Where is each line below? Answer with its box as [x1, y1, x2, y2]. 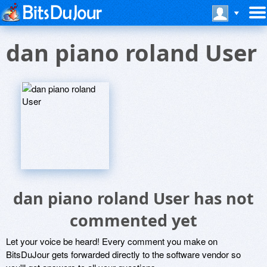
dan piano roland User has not [13, 187, 254, 209]
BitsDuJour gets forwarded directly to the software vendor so [6, 248, 241, 260]
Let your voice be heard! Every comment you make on [6, 235, 218, 247]
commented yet [70, 209, 197, 231]
